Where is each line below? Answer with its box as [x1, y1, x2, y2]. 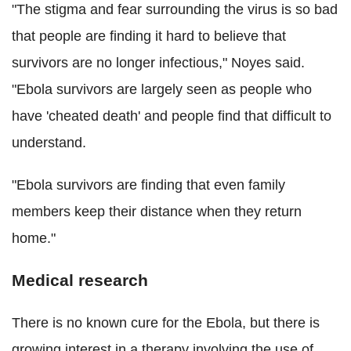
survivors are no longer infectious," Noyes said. [12, 54, 305, 71]
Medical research [12, 270, 148, 289]
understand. [12, 134, 86, 150]
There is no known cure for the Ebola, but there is [12, 314, 320, 331]
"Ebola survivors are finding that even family [12, 176, 285, 193]
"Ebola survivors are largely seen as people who [12, 81, 312, 97]
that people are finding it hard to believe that [12, 27, 286, 44]
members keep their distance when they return [12, 203, 302, 219]
